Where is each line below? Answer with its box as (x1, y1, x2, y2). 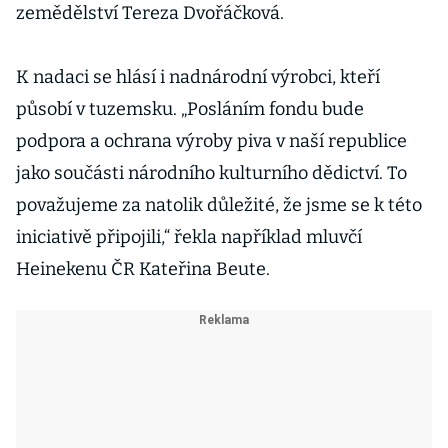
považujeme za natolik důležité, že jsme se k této (16, 194, 422, 216)
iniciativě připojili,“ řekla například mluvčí (16, 226, 362, 248)
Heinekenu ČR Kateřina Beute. (16, 258, 270, 280)
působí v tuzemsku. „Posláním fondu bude (16, 98, 364, 120)
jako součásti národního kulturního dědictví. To (16, 162, 407, 184)
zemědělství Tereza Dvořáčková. (16, 2, 284, 24)
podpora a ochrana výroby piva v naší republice (16, 130, 407, 152)
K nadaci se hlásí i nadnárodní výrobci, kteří (16, 66, 380, 88)
